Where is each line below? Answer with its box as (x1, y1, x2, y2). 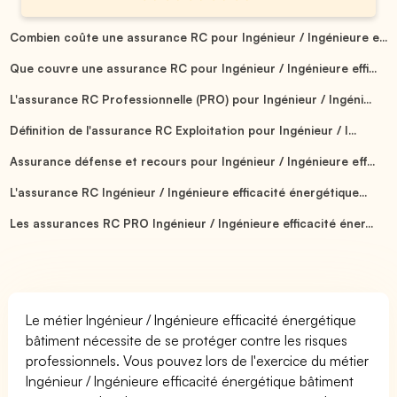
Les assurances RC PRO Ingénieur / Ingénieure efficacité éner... (9, 215, 374, 230)
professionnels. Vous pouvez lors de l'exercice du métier (26, 351, 370, 370)
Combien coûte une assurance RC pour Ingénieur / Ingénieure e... (9, 29, 388, 44)
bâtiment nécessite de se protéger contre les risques (26, 331, 348, 349)
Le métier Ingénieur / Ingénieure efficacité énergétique (26, 310, 357, 329)
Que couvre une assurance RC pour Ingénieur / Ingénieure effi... (9, 60, 378, 75)
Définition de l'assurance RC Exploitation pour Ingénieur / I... (9, 122, 357, 137)
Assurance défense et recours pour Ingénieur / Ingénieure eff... (9, 153, 376, 168)
